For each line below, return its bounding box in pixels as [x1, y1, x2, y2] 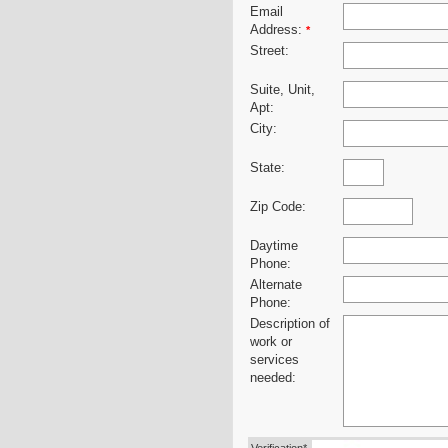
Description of [250, 317, 330, 332]
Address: [250, 23, 306, 38]
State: [250, 161, 285, 176]
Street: [250, 44, 289, 59]
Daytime [250, 239, 298, 254]
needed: [250, 371, 296, 386]
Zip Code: [250, 200, 306, 215]
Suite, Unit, [250, 83, 315, 98]
